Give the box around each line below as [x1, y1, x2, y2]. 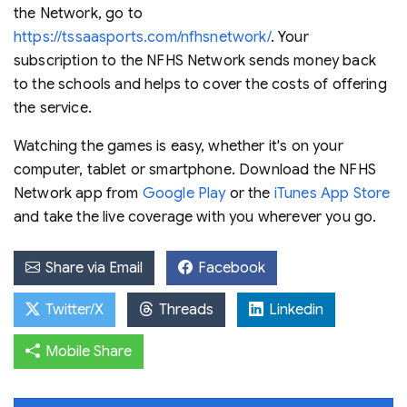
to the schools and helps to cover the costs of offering [14, 74, 387, 94]
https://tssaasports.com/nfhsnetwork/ [14, 27, 271, 46]
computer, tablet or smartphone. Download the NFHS [14, 160, 376, 179]
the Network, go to [14, 4, 143, 23]
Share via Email [42, 258, 143, 277]
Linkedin [264, 300, 323, 319]
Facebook [194, 258, 265, 277]
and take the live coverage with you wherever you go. [14, 207, 377, 226]
